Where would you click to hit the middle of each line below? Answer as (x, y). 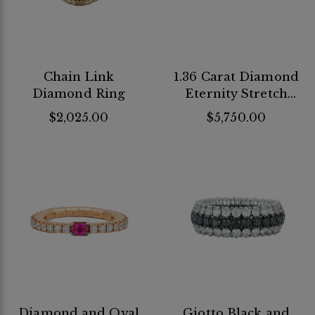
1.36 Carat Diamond (236, 77)
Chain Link (79, 77)
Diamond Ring (79, 94)
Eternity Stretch (236, 94)
